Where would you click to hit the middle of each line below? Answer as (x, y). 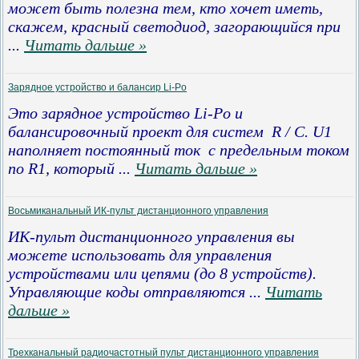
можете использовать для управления (140, 255)
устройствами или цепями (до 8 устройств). (162, 273)
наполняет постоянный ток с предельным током (179, 150)
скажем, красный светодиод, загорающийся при (174, 26)
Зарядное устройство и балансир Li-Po (97, 87)
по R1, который (61, 168)
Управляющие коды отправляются (127, 292)
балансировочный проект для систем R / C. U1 (170, 131)
